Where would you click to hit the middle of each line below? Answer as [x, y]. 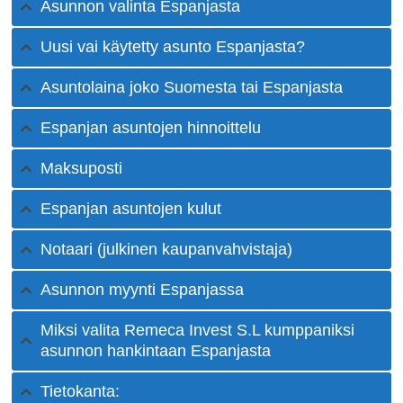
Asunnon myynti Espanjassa [143, 290]
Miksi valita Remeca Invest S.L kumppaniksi [198, 331]
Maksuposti [82, 169]
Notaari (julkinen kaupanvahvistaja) [167, 250]
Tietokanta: [81, 392]
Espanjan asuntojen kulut [131, 209]
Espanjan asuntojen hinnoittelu [151, 128]
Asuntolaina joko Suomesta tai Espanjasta [192, 88]
